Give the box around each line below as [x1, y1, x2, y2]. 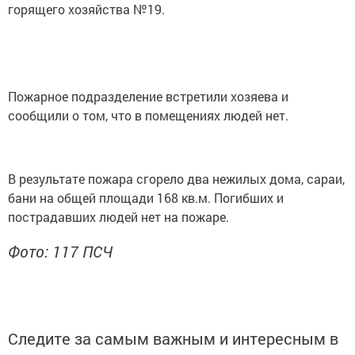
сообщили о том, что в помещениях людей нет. [8, 107, 288, 124]
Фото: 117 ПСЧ [8, 241, 113, 261]
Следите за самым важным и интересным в [8, 328, 338, 349]
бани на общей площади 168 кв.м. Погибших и [8, 189, 284, 206]
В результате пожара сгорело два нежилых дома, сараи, [8, 170, 345, 187]
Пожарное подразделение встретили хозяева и [8, 88, 288, 105]
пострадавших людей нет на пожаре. [8, 208, 229, 225]
